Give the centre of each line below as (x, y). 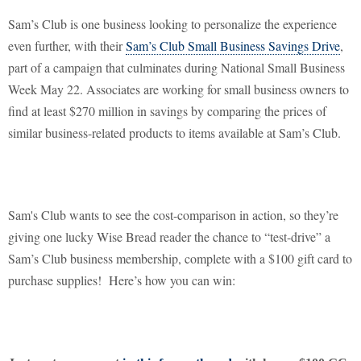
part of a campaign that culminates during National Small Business (176, 68)
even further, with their (67, 46)
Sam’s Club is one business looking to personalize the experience (172, 24)
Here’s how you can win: (172, 280)
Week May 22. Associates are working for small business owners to (178, 89)
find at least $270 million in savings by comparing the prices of (167, 111)
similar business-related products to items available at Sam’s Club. (174, 133)
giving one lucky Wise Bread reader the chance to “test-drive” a (169, 237)
